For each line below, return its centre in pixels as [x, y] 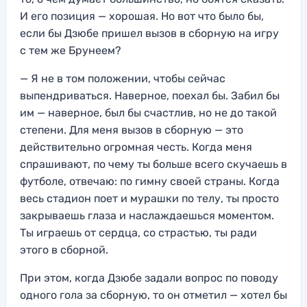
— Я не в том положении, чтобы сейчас [123, 78]
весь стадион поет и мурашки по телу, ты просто [149, 198]
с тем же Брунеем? [71, 50]
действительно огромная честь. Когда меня [136, 147]
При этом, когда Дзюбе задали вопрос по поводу [149, 278]
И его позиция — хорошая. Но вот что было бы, [142, 16]
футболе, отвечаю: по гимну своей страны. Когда [150, 181]
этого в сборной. [64, 249]
